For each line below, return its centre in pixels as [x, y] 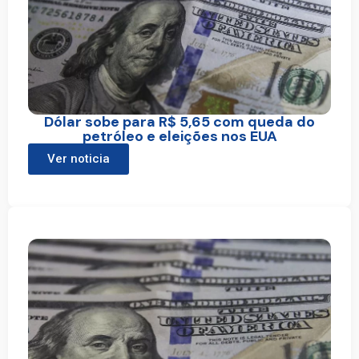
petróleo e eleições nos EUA [179, 137]
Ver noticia [79, 159]
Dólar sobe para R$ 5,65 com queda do [179, 122]
